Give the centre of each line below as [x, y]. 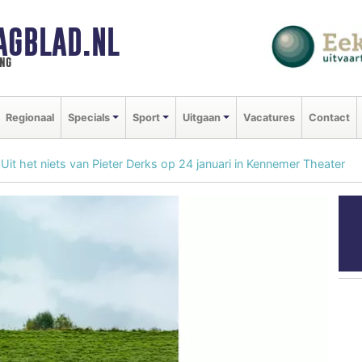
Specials [89, 117]
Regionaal [30, 117]
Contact [329, 117]
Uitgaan [201, 117]
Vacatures [269, 117]
